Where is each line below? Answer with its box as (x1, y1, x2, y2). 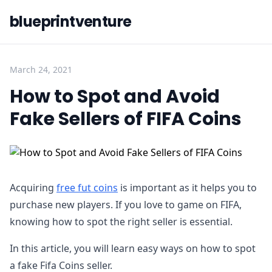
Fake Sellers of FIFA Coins (10, 106, 242, 132)
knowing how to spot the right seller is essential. (10, 215, 233, 228)
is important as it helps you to (118, 181, 257, 194)
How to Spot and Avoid (10, 84, 220, 109)
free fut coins (56, 181, 118, 194)
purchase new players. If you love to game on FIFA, (10, 198, 242, 211)
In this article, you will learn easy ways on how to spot (10, 242, 256, 255)
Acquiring (10, 181, 56, 194)
